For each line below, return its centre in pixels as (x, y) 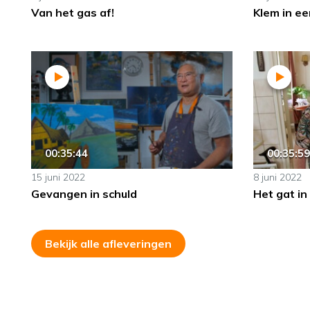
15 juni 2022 (58, 177)
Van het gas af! (73, 13)
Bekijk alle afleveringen (108, 244)
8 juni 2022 (277, 177)
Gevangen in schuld (84, 194)
